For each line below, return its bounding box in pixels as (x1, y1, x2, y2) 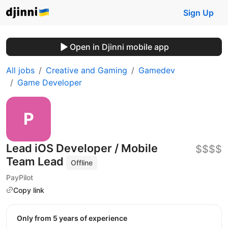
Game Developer (17, 77, 82, 88)
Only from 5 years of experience (22, 214, 127, 223)
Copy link (13, 185, 44, 194)
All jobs (6, 65, 35, 75)
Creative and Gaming (46, 65, 127, 75)
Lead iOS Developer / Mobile (6, 141, 158, 155)
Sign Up (183, 8, 214, 18)
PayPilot (6, 173, 33, 182)
